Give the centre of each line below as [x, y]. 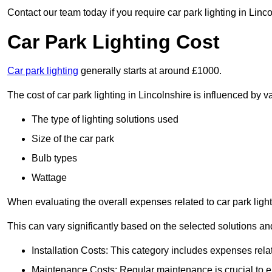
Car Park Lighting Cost [114, 42]
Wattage [49, 178]
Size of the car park [73, 139]
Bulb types [54, 158]
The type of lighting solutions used [105, 120]
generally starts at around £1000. [150, 71]
